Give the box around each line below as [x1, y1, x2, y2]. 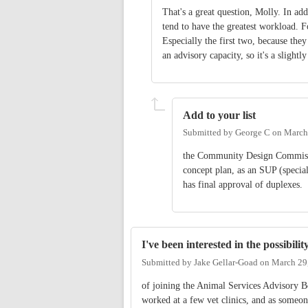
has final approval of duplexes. [183, 179, 302, 190]
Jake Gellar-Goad [194, 257, 258, 267]
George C [235, 128, 270, 138]
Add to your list [183, 108, 256, 122]
